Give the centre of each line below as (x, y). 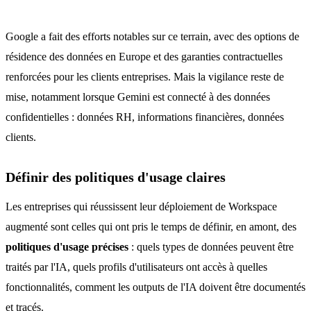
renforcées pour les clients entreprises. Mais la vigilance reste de (145, 77)
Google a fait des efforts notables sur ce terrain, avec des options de (152, 36)
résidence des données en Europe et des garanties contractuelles (144, 57)
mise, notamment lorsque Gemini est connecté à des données (138, 97)
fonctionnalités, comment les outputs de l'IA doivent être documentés (155, 287)
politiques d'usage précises (67, 247)
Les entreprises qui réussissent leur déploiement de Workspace (141, 207)
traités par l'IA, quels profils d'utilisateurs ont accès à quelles (136, 267)
